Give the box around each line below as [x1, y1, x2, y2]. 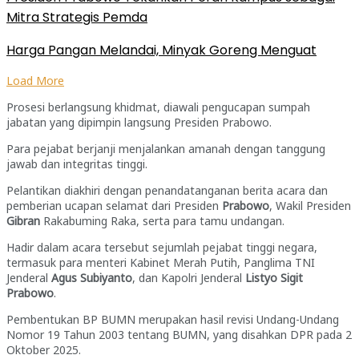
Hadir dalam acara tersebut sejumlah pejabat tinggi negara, [6, 240, 317, 256]
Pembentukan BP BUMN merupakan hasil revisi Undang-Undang [6, 312, 339, 328]
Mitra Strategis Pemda [6, 8, 147, 27]
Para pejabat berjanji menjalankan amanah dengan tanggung [6, 141, 325, 157]
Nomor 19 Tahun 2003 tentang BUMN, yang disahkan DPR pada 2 [6, 327, 352, 343]
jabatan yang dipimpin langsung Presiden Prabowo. [6, 115, 272, 131]
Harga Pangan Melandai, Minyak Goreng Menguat [6, 41, 317, 60]
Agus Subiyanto [51, 270, 132, 286]
